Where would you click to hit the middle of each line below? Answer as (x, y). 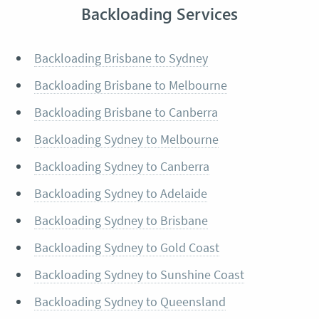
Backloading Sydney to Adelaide (120, 193)
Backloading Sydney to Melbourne (126, 139)
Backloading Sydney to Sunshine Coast (139, 274)
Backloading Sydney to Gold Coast (126, 247)
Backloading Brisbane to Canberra (126, 112)
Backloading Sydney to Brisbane (121, 220)
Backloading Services (159, 13)
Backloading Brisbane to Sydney (121, 58)
